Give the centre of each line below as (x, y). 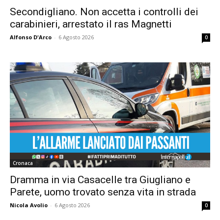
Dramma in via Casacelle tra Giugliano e (100, 179)
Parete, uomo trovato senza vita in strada (103, 192)
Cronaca (23, 163)
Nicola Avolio (29, 205)
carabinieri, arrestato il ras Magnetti (91, 24)
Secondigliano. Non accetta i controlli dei (104, 12)
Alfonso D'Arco (31, 37)
